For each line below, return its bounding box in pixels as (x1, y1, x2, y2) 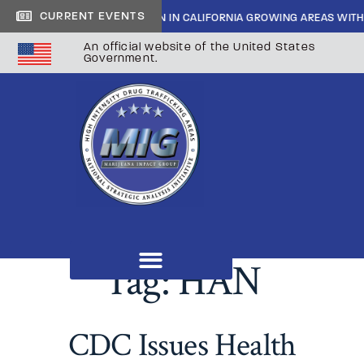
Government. (84, 51, 158, 65)
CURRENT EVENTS (40, 9, 145, 23)
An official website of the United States (84, 40, 316, 54)
